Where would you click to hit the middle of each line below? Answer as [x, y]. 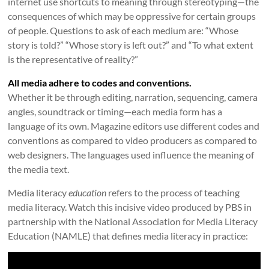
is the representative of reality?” [73, 59]
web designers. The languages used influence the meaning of [131, 155]
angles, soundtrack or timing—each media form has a [115, 111]
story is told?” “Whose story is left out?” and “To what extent [131, 45]
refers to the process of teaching [173, 192]
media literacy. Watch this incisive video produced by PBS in [130, 207]
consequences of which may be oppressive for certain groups [132, 16]
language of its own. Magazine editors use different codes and [134, 126]
